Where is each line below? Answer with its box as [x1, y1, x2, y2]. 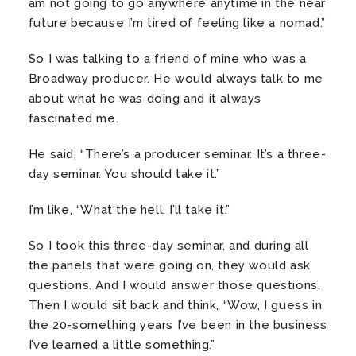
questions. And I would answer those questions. [28, 277, 321, 292]
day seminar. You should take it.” [28, 166, 221, 181]
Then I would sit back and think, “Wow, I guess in [28, 297, 323, 312]
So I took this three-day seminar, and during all [28, 238, 309, 253]
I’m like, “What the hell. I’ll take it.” [28, 202, 230, 217]
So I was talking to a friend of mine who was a [28, 51, 307, 66]
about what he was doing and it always [28, 91, 262, 106]
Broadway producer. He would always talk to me [28, 71, 323, 86]
